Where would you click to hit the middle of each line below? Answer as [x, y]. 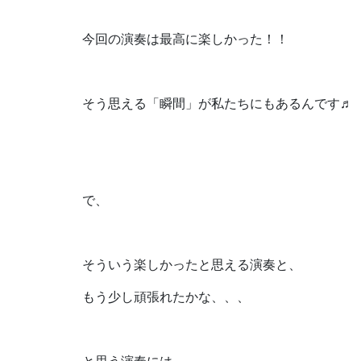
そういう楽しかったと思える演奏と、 [192, 264]
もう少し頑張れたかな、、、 [166, 296]
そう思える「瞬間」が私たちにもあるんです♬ [218, 103]
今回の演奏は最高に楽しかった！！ [185, 38]
